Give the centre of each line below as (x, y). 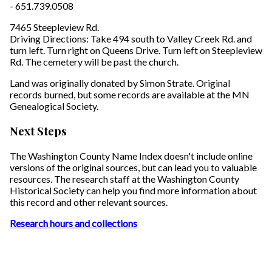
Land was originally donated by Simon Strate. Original (120, 83)
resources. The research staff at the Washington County (124, 178)
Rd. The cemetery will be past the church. (94, 62)
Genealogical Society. (54, 106)
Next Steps (38, 131)
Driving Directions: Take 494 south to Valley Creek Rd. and (131, 39)
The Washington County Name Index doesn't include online (131, 155)
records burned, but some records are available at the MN (130, 95)
